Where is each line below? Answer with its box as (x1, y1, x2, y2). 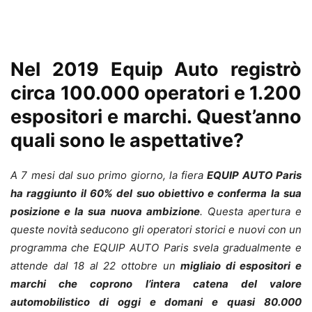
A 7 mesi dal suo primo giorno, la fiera (10, 169, 208, 182)
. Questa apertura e (199, 205, 302, 219)
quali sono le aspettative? (10, 129, 244, 153)
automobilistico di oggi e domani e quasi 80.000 (10, 295, 302, 309)
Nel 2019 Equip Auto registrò (10, 58, 302, 81)
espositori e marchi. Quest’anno (10, 105, 302, 129)
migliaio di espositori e (180, 259, 302, 273)
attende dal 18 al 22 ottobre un (10, 259, 181, 273)
